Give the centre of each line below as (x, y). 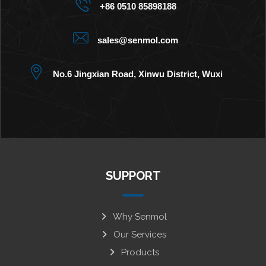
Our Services (140, 235)
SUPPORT (133, 176)
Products (140, 253)
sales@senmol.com (138, 40)
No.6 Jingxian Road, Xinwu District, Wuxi (138, 74)
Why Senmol (140, 217)
